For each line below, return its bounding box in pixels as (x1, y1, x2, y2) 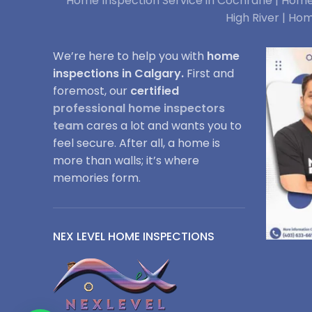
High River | (226, 10, 288, 26)
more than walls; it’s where (53, 153, 199, 169)
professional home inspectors (53, 100, 225, 116)
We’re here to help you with (53, 48, 207, 64)
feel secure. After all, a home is (53, 135, 220, 151)
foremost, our (53, 83, 130, 99)
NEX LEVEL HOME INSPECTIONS (53, 228, 214, 244)
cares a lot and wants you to (84, 118, 242, 134)
